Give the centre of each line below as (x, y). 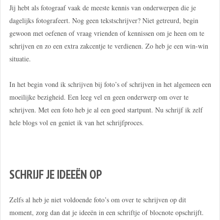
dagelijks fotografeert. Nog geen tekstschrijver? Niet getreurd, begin (104, 20)
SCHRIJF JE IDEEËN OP (55, 174)
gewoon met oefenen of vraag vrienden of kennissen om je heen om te (107, 33)
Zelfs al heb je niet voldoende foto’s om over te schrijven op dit (97, 199)
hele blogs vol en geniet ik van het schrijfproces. (76, 123)
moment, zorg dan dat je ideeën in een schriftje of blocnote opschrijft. (106, 212)
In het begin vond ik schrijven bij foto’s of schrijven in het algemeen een (110, 84)
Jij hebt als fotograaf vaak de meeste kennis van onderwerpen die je (102, 7)
